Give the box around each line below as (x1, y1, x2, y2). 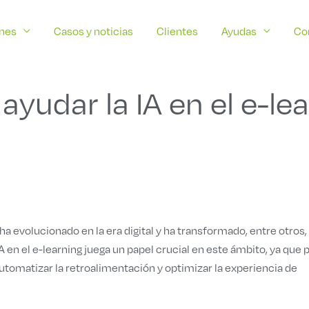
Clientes (157, 23, 198, 38)
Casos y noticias (54, 23, 133, 38)
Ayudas (221, 23, 257, 38)
